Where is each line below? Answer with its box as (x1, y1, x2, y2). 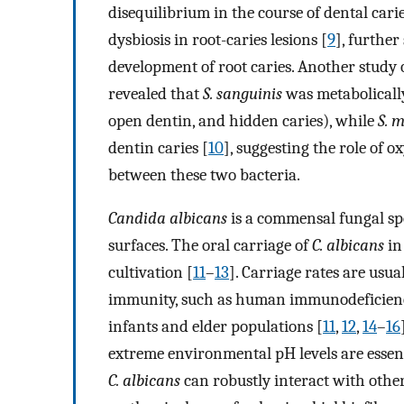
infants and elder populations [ (108, 317, 323, 337)
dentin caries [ (108, 137, 208, 158)
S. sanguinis (203, 83, 282, 104)
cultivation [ (108, 262, 193, 283)
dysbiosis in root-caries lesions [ (108, 29, 327, 50)
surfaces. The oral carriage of (108, 235, 312, 256)
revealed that (108, 83, 203, 104)
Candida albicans (108, 208, 227, 229)
